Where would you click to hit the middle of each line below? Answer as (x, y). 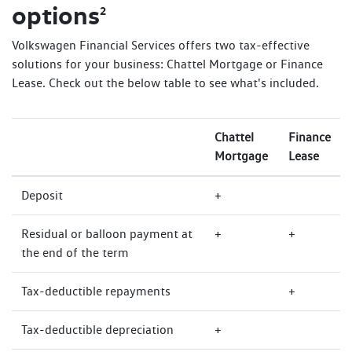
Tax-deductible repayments (96, 291)
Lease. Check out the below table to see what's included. (165, 83)
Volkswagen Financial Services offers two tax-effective (161, 46)
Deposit (42, 196)
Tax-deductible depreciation (97, 330)
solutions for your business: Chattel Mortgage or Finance (167, 64)
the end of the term (75, 253)
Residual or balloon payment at (107, 234)
